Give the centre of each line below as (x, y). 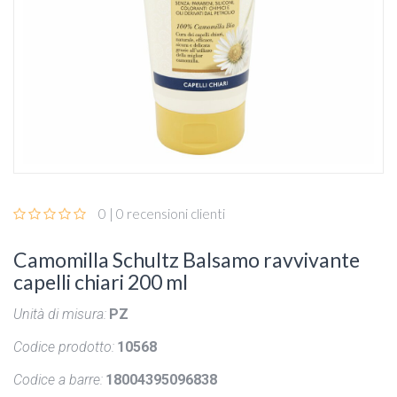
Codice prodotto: (64, 347)
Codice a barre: (58, 380)
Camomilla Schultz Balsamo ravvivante (187, 260)
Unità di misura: (60, 314)
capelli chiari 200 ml (101, 282)
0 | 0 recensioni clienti (162, 214)
